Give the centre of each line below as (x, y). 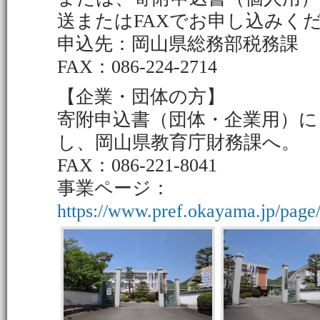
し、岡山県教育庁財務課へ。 (179, 142)
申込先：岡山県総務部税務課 (178, 44)
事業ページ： (114, 188)
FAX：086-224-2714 (137, 66)
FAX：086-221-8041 (137, 165)
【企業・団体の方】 (141, 96)
